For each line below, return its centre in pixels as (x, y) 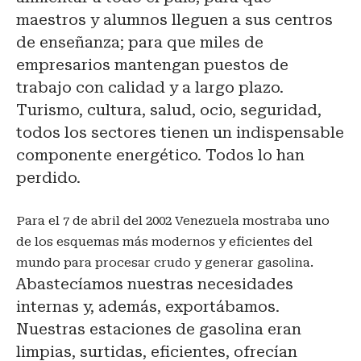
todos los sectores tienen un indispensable (180, 132)
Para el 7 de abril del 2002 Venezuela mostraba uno (173, 220)
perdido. (48, 177)
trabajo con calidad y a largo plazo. (150, 87)
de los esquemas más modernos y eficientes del (164, 241)
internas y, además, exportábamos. (148, 306)
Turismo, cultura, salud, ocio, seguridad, (169, 110)
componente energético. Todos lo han (160, 155)
